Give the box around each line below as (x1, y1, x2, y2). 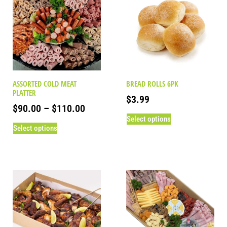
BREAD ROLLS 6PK (126, 78, 178, 89)
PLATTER (13, 87, 36, 98)
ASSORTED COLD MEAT (13, 78, 77, 89)
